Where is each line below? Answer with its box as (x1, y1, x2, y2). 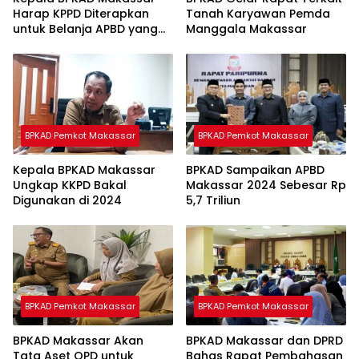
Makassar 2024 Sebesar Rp (186, 176, 346, 193)
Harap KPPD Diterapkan (13, 5, 149, 22)
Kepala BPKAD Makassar (13, 161, 155, 178)
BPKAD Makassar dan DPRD (186, 333, 343, 349)
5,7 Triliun (186, 192, 240, 208)
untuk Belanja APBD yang (13, 20, 158, 37)
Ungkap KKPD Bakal (13, 176, 127, 193)
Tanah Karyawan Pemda (186, 5, 330, 22)
